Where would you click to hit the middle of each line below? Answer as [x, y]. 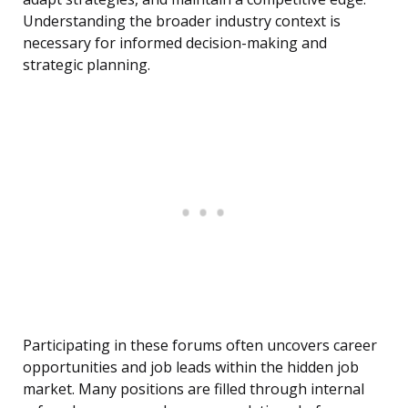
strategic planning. [87, 65]
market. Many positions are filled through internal [194, 389]
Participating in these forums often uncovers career [200, 346]
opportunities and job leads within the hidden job [191, 367]
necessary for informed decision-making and [175, 43]
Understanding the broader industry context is [182, 21]
